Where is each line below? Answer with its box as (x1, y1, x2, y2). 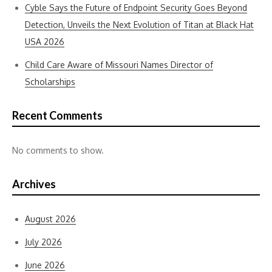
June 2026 (25, 260, 65, 270)
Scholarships (25, 76, 75, 87)
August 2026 (25, 214, 76, 224)
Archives (12, 177, 56, 191)
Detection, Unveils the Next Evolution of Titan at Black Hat (25, 19, 254, 30)
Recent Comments (12, 109, 103, 122)
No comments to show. (12, 145, 104, 155)
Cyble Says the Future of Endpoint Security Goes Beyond (25, 2, 247, 13)
